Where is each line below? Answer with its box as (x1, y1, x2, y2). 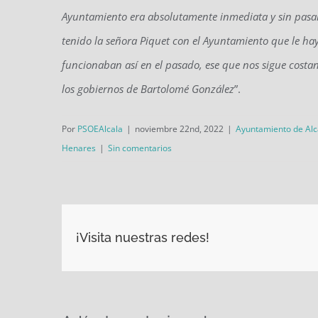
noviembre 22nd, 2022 (135, 122, 224, 135)
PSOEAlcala (77, 122, 123, 135)
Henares (62, 141, 96, 154)
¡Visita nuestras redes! (76, 230, 209, 246)
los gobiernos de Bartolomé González (62, 81, 234, 96)
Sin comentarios (108, 141, 172, 154)
